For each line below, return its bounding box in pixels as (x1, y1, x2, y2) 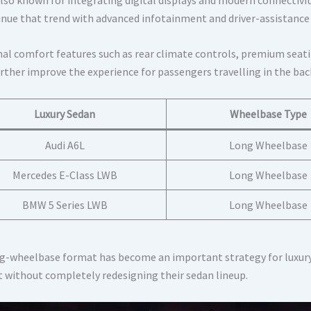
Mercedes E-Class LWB (12, 167, 117, 182)
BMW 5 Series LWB (22, 197, 108, 212)
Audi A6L (44, 137, 85, 152)
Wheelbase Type (230, 106, 307, 121)
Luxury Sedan (34, 106, 95, 121)
